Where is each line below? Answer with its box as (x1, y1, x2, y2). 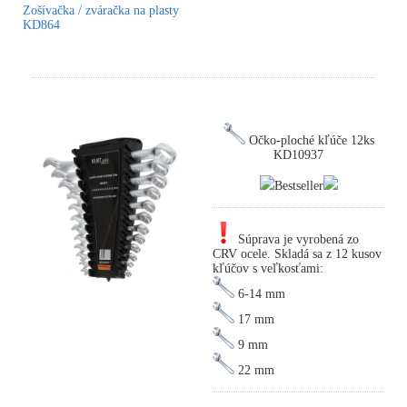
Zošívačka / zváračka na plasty (23, 4, 179, 18)
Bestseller (273, 179, 323, 194)
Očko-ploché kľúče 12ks (244, 134, 374, 148)
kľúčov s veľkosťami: (213, 262, 323, 276)
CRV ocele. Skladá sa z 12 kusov (213, 247, 382, 262)
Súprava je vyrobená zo (234, 233, 359, 247)
